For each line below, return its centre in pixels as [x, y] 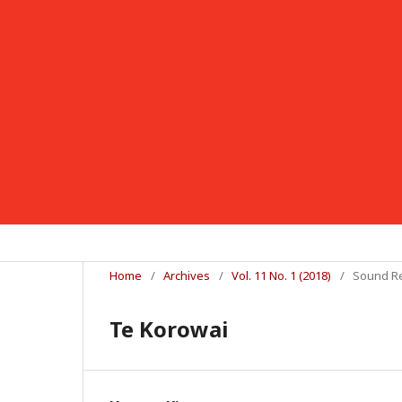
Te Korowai [169, 329]
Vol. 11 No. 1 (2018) [281, 275]
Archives [187, 275]
